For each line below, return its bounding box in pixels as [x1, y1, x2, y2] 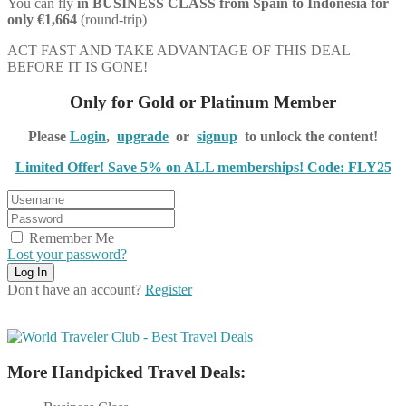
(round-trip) [81, 11, 147, 27]
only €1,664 [7, 11, 81, 27]
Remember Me [29, 230, 114, 246]
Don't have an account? [7, 282, 145, 298]
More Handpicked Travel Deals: [7, 362, 246, 382]
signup [197, 129, 237, 145]
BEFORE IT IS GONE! [7, 58, 148, 74]
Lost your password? [7, 246, 127, 263]
